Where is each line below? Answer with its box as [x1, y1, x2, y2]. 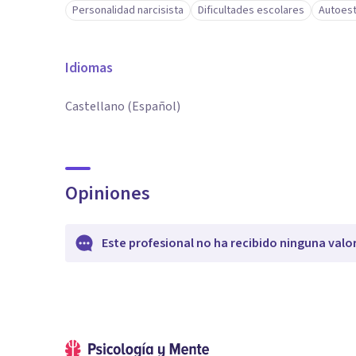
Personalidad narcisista [72, 2, 184, 18]
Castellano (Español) [65, 98, 180, 115]
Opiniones [65, 180, 150, 207]
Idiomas [65, 58, 113, 78]
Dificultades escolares [198, 2, 304, 18]
